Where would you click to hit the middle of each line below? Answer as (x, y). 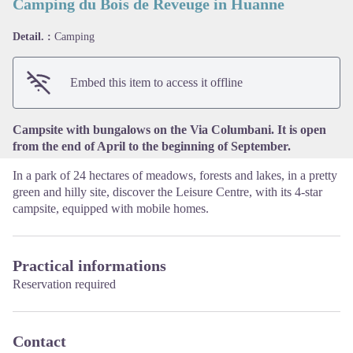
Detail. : (33, 37)
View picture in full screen (241, 47)
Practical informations (89, 266)
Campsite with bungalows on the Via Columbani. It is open (169, 130)
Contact (39, 342)
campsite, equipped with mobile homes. (111, 209)
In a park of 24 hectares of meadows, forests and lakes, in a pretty (175, 176)
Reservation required (64, 284)
